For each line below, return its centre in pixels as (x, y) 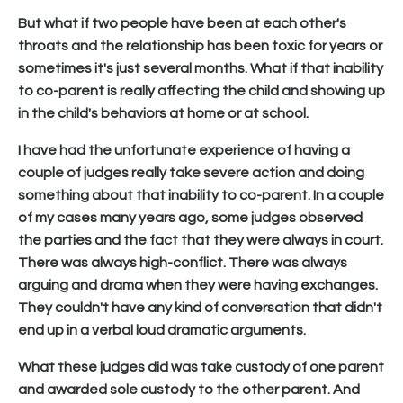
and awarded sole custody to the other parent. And (189, 389)
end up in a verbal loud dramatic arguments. (162, 330)
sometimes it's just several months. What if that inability (201, 68)
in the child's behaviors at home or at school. (163, 113)
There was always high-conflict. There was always (183, 262)
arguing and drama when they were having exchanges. (198, 285)
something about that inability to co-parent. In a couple (201, 195)
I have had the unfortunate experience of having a (184, 150)
